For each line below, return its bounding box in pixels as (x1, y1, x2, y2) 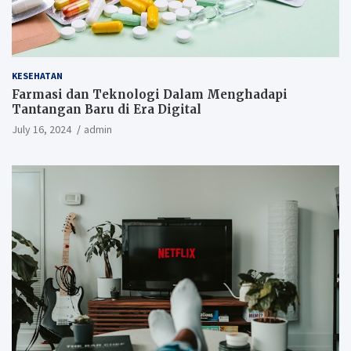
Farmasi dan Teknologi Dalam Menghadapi (12, 87, 288, 103)
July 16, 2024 (12, 122, 71, 137)
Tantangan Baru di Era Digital (12, 102, 201, 118)
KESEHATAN (12, 70, 63, 82)
